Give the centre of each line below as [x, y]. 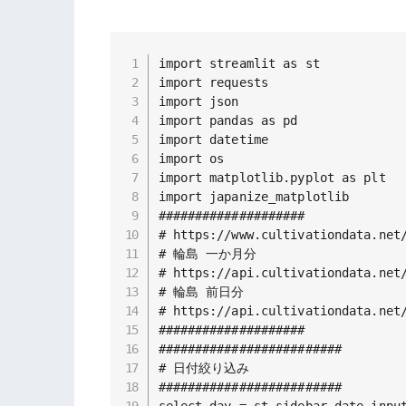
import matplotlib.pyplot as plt [272, 177]
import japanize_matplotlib [254, 196]
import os [191, 158]
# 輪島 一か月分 [208, 253]
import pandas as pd [228, 120]
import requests [213, 82]
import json [198, 101]
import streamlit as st [239, 63]
